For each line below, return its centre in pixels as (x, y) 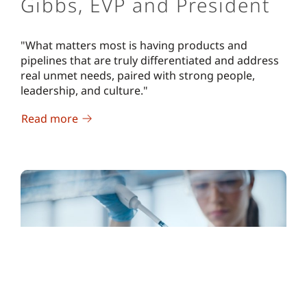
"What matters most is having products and (134, 46)
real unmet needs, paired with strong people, (138, 76)
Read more (50, 119)
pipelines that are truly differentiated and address (150, 61)
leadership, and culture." (84, 91)
